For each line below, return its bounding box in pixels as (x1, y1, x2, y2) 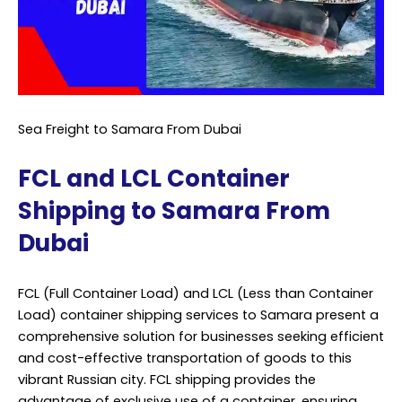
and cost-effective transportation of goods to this (18, 348, 352, 367)
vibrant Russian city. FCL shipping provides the (18, 370, 316, 389)
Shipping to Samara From (18, 195, 330, 228)
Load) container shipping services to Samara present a (18, 305, 379, 324)
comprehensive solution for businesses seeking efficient (18, 327, 384, 345)
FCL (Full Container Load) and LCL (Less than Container (18, 284, 373, 302)
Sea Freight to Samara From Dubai (18, 119, 241, 138)
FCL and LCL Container (18, 162, 290, 196)
